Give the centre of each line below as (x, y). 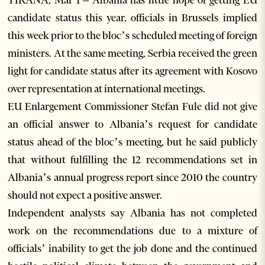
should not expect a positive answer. (85, 195)
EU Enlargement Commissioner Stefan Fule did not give (132, 107)
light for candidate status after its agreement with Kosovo (132, 71)
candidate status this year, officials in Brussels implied (132, 18)
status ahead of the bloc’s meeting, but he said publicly (132, 142)
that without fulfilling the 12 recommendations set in (132, 160)
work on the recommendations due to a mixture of (132, 231)
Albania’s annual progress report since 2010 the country (132, 178)
